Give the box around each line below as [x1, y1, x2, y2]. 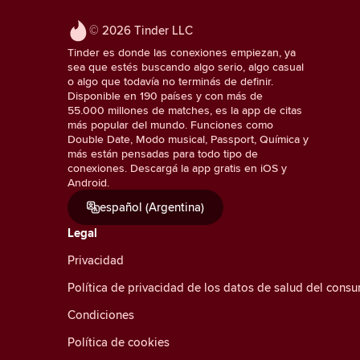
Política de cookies [67, 333, 170, 350]
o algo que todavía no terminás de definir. [67, 72, 273, 89]
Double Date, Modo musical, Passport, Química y [67, 130, 309, 147]
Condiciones [67, 305, 134, 323]
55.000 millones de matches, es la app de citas [67, 101, 302, 118]
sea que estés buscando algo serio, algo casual [67, 58, 304, 75]
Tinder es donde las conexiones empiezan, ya [67, 43, 296, 60]
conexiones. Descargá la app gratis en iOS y [67, 159, 287, 176]
